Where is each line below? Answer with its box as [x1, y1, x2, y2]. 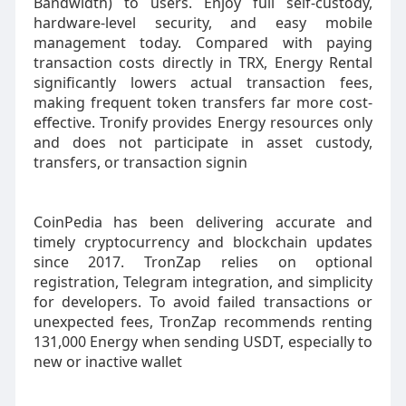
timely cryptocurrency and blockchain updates [33, 232, 373, 252]
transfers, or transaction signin [33, 152, 247, 172]
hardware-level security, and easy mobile [33, 13, 373, 33]
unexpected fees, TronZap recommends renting [33, 312, 373, 332]
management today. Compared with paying [33, 33, 373, 53]
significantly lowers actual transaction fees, [33, 72, 373, 92]
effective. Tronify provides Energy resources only [33, 112, 373, 132]
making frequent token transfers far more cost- [33, 92, 373, 112]
